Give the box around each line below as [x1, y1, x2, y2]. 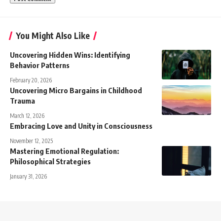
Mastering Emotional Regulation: [10, 147, 119, 156]
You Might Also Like [16, 30, 90, 41]
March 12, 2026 [10, 112, 44, 120]
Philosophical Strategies [10, 157, 91, 166]
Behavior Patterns [10, 61, 70, 70]
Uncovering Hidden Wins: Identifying [10, 50, 130, 60]
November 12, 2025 [10, 137, 53, 145]
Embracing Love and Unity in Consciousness [10, 121, 152, 131]
